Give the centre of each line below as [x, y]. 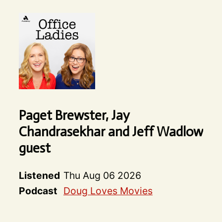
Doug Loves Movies [108, 191]
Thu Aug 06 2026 [102, 176]
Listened [39, 176]
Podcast [38, 191]
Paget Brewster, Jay [74, 115]
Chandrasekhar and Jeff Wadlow [111, 132]
